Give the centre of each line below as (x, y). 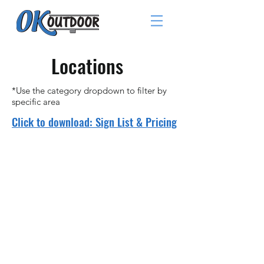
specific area (36, 102)
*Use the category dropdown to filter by (89, 90)
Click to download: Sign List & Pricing (94, 121)
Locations (87, 66)
